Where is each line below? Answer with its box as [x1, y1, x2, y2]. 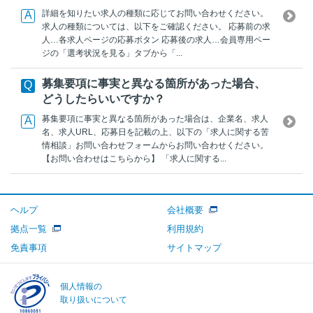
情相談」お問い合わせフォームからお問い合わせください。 [42, 140, 268, 150]
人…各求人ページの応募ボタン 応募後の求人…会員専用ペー [42, 35, 270, 45]
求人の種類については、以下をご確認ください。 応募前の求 [42, 22, 270, 32]
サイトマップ [167, 242, 221, 253]
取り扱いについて [60, 294, 127, 305]
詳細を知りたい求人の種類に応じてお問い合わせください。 [42, 8, 268, 19]
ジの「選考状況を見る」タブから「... [42, 48, 182, 59]
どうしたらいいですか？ [42, 93, 165, 105]
